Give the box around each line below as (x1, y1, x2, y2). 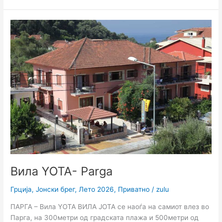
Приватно (118, 185, 150, 193)
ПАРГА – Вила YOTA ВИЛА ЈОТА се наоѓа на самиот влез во (10, 202, 210, 211)
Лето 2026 (79, 185, 114, 193)
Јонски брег (36, 185, 75, 193)
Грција (10, 185, 32, 193)
